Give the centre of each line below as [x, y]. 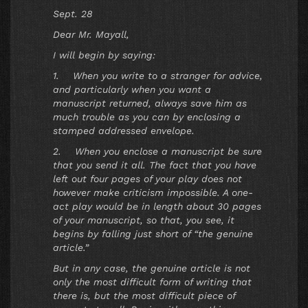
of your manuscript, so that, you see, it [144, 220]
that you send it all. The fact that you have [155, 165]
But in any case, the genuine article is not [152, 268]
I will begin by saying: [104, 55]
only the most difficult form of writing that [152, 282]
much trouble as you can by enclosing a [147, 117]
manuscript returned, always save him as [150, 103]
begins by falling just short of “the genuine [153, 234]
